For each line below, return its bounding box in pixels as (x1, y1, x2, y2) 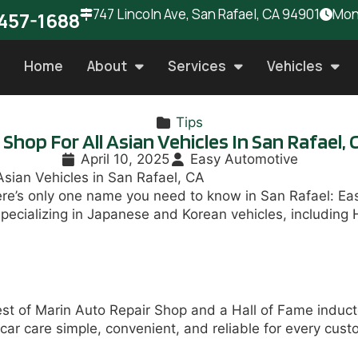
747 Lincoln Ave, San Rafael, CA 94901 (93, 5, 320, 23)
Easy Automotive (190, 150, 299, 167)
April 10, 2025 (81, 150, 169, 167)
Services (167, 57, 226, 75)
